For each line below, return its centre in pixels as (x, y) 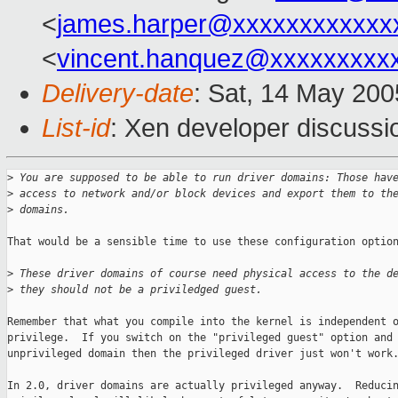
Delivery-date (118, 94)
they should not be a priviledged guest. (138, 290)
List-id (76, 128)
